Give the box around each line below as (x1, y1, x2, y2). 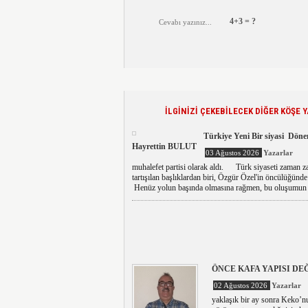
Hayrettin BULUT (131, 142, 197, 151)
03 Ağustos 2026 (205, 148, 261, 157)
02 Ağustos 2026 (213, 281, 269, 289)
